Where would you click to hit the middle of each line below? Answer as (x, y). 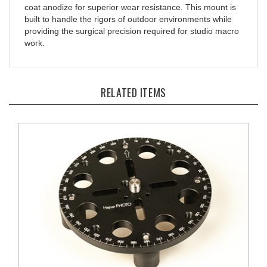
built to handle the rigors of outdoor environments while (128, 9)
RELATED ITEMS (133, 82)
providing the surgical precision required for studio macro (132, 21)
